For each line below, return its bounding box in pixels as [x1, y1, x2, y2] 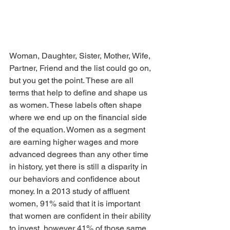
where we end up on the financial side [9, 112, 149, 123]
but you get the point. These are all [9, 75, 136, 86]
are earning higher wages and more [9, 137, 141, 147]
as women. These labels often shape [9, 100, 144, 110]
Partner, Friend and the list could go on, [9, 63, 153, 73]
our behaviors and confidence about [9, 174, 142, 184]
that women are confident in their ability [9, 211, 153, 221]
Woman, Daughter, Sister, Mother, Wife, [9, 51, 152, 61]
